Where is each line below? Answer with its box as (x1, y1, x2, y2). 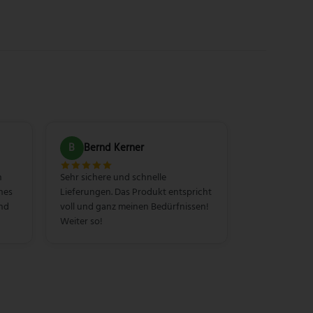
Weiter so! (59, 214, 103, 228)
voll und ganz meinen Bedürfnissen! (59, 199, 209, 214)
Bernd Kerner (83, 140, 144, 156)
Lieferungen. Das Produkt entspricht (59, 184, 212, 199)
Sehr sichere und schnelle (59, 170, 166, 184)
